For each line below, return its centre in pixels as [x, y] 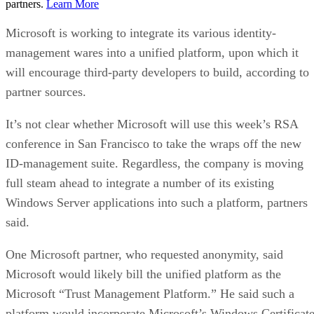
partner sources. [46, 91]
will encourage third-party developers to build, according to [157, 72]
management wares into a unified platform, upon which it [152, 52]
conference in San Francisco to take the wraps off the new [153, 143]
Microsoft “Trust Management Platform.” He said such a [150, 293]
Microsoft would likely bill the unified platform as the [143, 274]
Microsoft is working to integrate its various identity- [141, 33]
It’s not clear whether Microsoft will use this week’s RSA [152, 124]
